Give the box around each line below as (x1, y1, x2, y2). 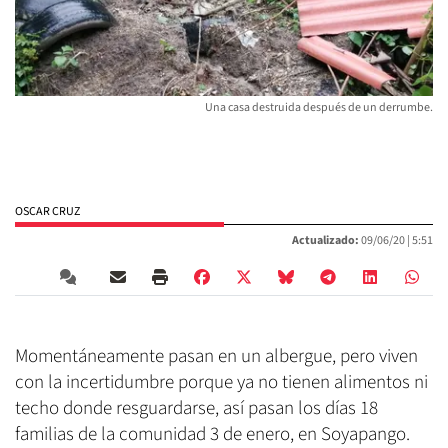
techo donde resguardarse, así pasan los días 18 (15, 394, 378, 422)
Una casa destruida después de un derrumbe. (205, 98, 433, 116)
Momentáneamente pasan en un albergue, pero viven (15, 342, 418, 370)
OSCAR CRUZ (15, 202, 80, 220)
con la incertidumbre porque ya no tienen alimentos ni (15, 368, 428, 396)
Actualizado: (292, 231, 359, 249)
